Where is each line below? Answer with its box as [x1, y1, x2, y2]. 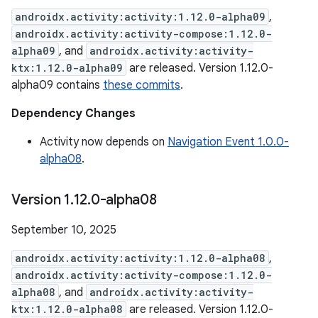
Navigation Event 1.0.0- [168, 135, 289, 149]
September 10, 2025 [11, 223, 116, 237]
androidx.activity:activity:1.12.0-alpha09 [15, 10, 265, 23]
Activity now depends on [40, 135, 168, 149]
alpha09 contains [11, 78, 103, 92]
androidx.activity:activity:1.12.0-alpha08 [15, 251, 265, 265]
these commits [103, 78, 180, 92]
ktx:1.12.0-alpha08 [11, 302, 123, 316]
